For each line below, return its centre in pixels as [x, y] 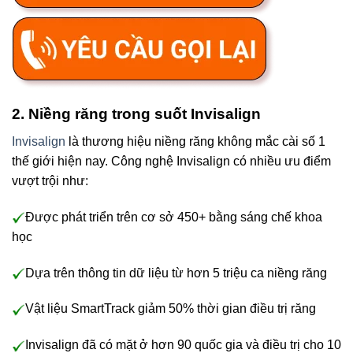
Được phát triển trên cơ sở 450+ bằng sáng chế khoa [174, 217]
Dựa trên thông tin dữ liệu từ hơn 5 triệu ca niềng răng [176, 273]
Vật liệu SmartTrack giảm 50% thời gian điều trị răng [171, 309]
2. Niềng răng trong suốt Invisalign [136, 114]
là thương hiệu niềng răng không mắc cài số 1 [195, 142]
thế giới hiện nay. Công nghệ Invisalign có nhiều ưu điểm [171, 162]
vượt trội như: [50, 181]
